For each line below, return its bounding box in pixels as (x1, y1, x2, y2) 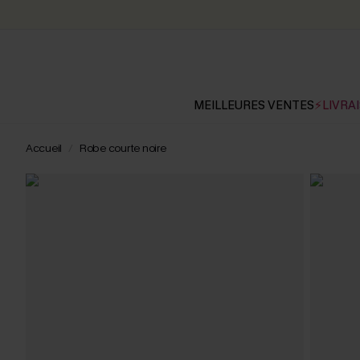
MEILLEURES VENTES (194, 97, 314, 113)
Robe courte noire (79, 141, 166, 156)
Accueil (26, 141, 63, 156)
